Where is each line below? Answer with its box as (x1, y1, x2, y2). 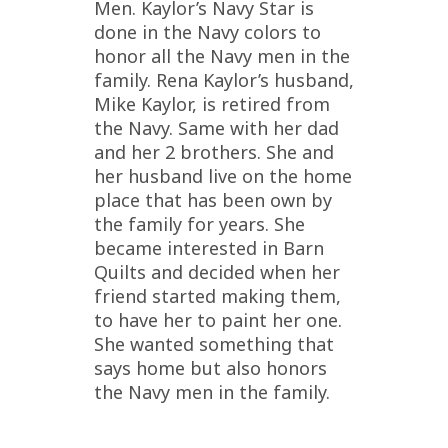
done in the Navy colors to (94, 19, 321, 44)
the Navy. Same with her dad (94, 115, 339, 140)
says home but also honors (94, 355, 327, 380)
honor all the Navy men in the (94, 43, 350, 68)
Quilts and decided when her (94, 259, 340, 284)
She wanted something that (94, 331, 334, 356)
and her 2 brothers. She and (94, 139, 334, 164)
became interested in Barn (94, 235, 324, 260)
